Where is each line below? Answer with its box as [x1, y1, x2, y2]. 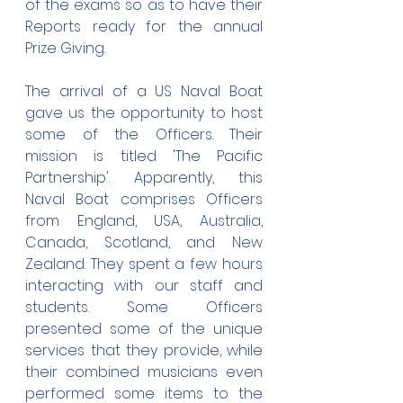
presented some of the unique [25, 318, 263, 339]
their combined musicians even [25, 362, 263, 382]
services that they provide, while [25, 340, 263, 361]
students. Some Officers [25, 297, 263, 318]
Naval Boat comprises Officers [25, 189, 263, 210]
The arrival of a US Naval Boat [25, 81, 263, 102]
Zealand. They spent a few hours [25, 254, 263, 274]
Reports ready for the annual [25, 16, 263, 37]
